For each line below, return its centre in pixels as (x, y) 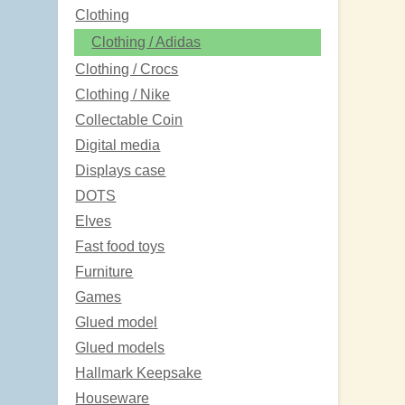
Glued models (120, 347)
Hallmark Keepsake (139, 372)
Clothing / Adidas (146, 42)
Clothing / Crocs (127, 69)
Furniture (104, 271)
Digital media (118, 145)
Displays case (121, 170)
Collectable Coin (129, 119)
